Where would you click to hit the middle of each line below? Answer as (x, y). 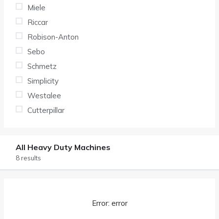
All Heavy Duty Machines (63, 147)
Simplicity (43, 81)
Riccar (38, 22)
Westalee (44, 95)
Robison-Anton (53, 37)
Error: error (109, 203)
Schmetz (42, 66)
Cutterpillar (46, 110)
